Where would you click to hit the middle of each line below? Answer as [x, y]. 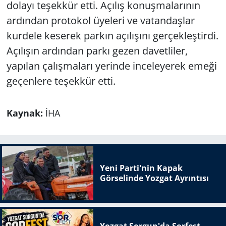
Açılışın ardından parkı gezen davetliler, [97, 50]
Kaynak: [26, 113]
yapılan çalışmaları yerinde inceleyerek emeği [111, 66]
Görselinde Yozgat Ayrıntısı [154, 178]
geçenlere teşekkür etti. [61, 81]
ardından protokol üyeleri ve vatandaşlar [100, 20]
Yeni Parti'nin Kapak [141, 168]
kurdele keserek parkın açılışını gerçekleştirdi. [112, 35]
